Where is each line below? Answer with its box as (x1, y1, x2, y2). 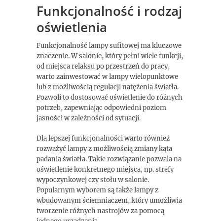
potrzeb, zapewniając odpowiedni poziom (37, 104, 166, 112)
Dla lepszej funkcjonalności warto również (37, 134, 170, 143)
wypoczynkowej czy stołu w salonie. (37, 176, 149, 184)
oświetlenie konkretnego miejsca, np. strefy (37, 165, 174, 174)
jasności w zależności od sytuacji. (37, 114, 141, 122)
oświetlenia (37, 18, 107, 36)
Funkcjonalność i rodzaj (37, 2, 182, 20)
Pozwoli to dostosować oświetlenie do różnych (37, 93, 183, 102)
